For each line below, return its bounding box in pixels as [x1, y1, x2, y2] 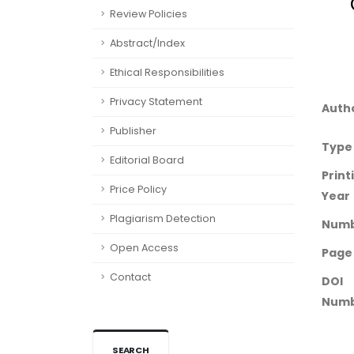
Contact [110, 270, 151, 284]
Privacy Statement [110, 95, 202, 108]
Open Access [110, 241, 179, 254]
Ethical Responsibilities [110, 66, 224, 79]
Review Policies [110, 7, 187, 21]
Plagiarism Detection [110, 212, 216, 225]
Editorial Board [110, 153, 184, 167]
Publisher [110, 124, 156, 137]
